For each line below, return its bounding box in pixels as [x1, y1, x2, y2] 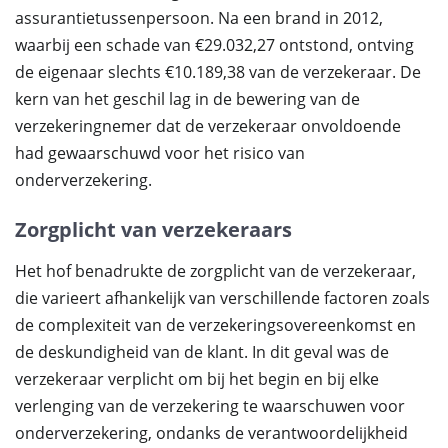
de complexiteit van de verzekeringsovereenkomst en [15, 314, 416, 336]
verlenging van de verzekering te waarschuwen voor [15, 395, 405, 417]
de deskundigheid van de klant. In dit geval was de [15, 341, 389, 363]
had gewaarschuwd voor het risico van [15, 142, 305, 164]
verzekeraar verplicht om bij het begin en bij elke [15, 368, 379, 390]
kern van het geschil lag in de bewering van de [15, 88, 360, 110]
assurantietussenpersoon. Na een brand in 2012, [15, 7, 383, 29]
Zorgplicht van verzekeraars [15, 216, 292, 243]
